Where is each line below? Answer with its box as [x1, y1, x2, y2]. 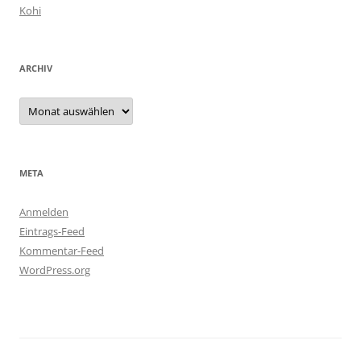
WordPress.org [19, 263, 90, 277]
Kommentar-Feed [19, 243, 104, 258]
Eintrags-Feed [19, 224, 85, 239]
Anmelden [19, 205, 68, 219]
